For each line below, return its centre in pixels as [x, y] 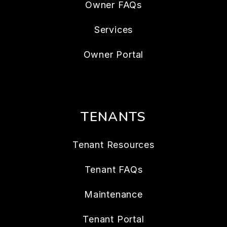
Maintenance [113, 194]
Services [113, 30]
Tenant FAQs [113, 169]
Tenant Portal [113, 219]
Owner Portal [113, 54]
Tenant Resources [113, 145]
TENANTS [113, 117]
